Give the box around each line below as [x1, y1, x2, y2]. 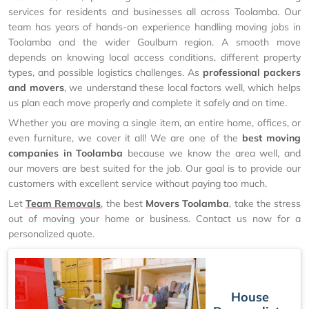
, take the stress [229, 197, 301, 210]
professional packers [203, 66, 301, 79]
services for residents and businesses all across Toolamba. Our [8, 6, 301, 18]
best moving [241, 132, 301, 144]
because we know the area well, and [123, 147, 301, 159]
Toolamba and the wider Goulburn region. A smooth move [8, 36, 301, 48]
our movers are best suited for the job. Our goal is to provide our [8, 162, 301, 175]
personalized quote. [8, 228, 94, 240]
